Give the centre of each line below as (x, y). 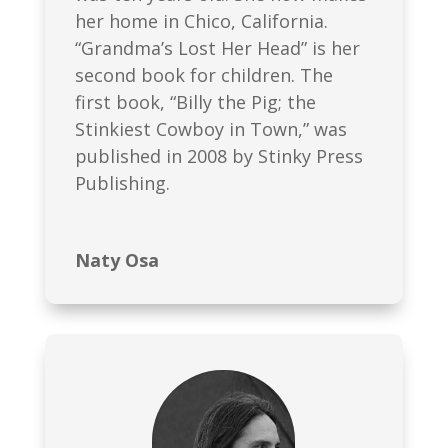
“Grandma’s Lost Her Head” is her (217, 47)
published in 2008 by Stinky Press (218, 155)
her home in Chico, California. (201, 20)
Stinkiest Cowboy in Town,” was (210, 128)
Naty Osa (116, 259)
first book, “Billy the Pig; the (195, 101)
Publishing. (122, 182)
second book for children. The (203, 74)
